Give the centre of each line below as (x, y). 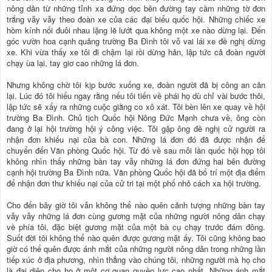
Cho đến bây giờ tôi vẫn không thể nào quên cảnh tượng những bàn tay (136, 205)
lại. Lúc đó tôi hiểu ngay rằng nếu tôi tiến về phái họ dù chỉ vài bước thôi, (136, 96)
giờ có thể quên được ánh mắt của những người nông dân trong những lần (136, 249)
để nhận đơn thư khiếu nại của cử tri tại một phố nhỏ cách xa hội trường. (134, 183)
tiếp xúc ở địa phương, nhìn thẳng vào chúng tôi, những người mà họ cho (136, 260)
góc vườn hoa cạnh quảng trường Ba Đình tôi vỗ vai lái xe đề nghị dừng (136, 41)
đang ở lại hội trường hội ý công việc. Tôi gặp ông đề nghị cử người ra (136, 129)
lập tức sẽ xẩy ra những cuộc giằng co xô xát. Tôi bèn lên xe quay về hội (136, 107)
